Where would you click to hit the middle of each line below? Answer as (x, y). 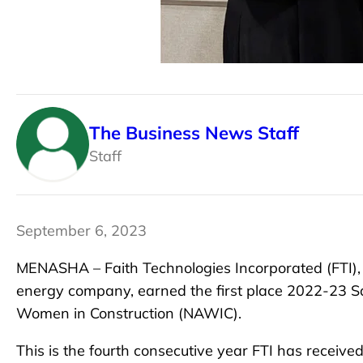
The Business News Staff (194, 133)
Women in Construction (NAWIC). (131, 313)
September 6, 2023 (81, 230)
